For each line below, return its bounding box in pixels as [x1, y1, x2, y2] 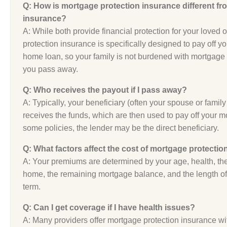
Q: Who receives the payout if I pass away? [23, 86, 187, 94]
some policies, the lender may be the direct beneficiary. [23, 124, 219, 132]
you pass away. [23, 65, 78, 73]
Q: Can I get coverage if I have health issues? [23, 203, 195, 212]
